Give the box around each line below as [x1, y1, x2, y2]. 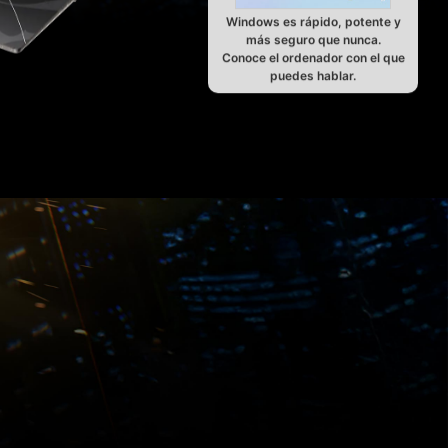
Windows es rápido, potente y [225, 15, 401, 31]
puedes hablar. [270, 69, 356, 85]
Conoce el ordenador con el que [221, 51, 405, 67]
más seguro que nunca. [245, 33, 381, 49]
